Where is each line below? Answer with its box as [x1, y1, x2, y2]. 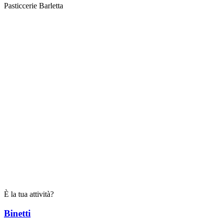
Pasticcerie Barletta [4, 1, 63, 10]
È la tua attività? [4, 190, 54, 199]
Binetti [4, 208, 31, 219]
